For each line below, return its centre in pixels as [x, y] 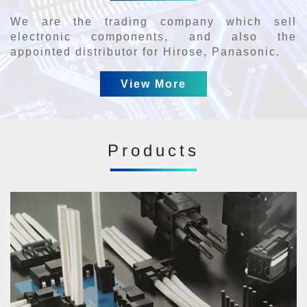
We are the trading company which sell [153, 21]
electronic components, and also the [153, 36]
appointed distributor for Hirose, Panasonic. [145, 51]
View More [153, 84]
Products [153, 150]
